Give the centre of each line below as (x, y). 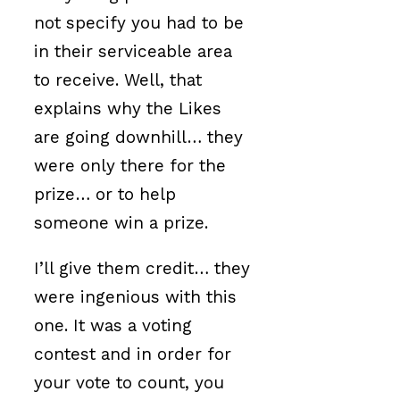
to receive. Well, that (118, 79)
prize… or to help (105, 194)
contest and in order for (133, 354)
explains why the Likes (128, 108)
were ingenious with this (135, 296)
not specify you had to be (139, 22)
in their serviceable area (133, 51)
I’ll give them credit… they (142, 268)
